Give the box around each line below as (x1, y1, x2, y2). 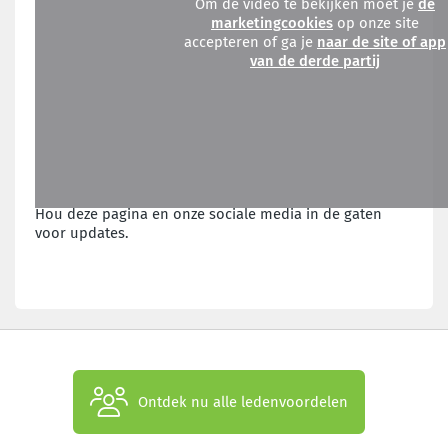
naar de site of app (317, 32, 446, 51)
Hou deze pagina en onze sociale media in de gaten (35, 204, 382, 223)
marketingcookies (211, 13, 333, 32)
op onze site (333, 13, 419, 32)
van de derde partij (250, 51, 380, 70)
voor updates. (35, 223, 129, 242)
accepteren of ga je (184, 32, 317, 51)
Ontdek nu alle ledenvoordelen (138, 392, 348, 411)
